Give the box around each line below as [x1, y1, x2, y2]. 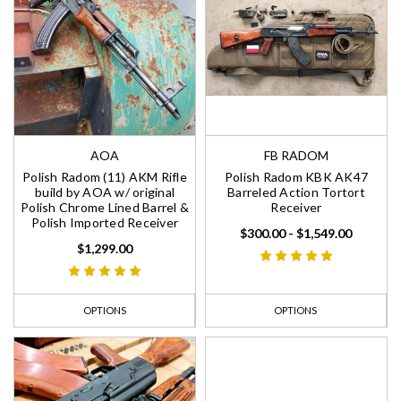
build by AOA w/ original [35, 184, 175, 200]
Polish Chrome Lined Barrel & [21, 200, 189, 216]
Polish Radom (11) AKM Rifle [22, 169, 187, 185]
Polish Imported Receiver [31, 215, 178, 231]
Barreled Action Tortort [227, 184, 365, 200]
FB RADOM [263, 148, 328, 164]
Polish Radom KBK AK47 [224, 169, 369, 185]
